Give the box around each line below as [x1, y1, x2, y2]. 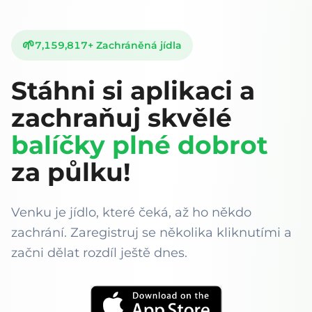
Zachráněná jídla [96, 39, 182, 52]
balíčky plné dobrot [11, 130, 268, 161]
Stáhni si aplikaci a [11, 75, 255, 107]
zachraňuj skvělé [11, 102, 232, 134]
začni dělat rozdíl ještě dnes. [11, 245, 187, 261]
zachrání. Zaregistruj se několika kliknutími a [11, 225, 292, 241]
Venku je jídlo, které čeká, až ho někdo [11, 205, 251, 221]
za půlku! [11, 157, 130, 188]
